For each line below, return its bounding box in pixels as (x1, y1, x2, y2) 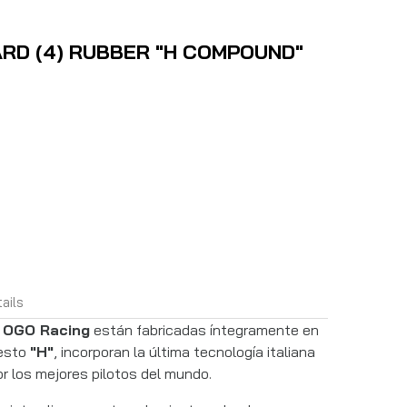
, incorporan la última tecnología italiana (54, 342, 315, 362)
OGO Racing (3, 321, 90, 340)
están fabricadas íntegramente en (90, 321, 319, 340)
